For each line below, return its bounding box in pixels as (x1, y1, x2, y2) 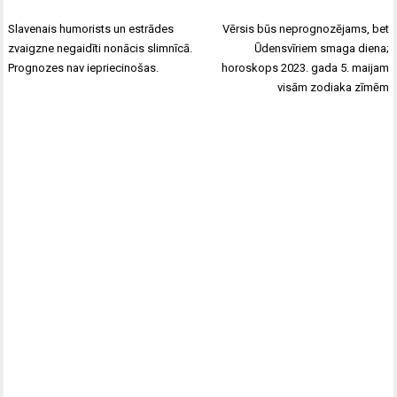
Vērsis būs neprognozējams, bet (222, 22, 389, 35)
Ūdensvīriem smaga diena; (253, 42, 389, 55)
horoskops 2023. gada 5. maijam (221, 61, 389, 74)
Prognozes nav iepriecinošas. (8, 61, 160, 74)
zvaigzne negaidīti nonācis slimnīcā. (8, 42, 193, 55)
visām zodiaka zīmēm (276, 81, 389, 94)
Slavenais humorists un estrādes (8, 22, 175, 35)
